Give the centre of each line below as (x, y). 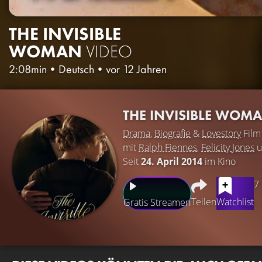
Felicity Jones (228, 147)
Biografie (173, 133)
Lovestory (221, 133)
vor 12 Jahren (136, 69)
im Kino (219, 161)
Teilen (204, 201)
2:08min (28, 69)
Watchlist (235, 201)
